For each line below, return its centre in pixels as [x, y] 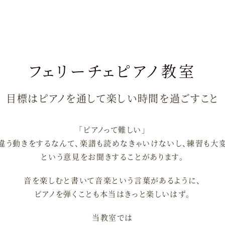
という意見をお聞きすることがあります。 [113, 156]
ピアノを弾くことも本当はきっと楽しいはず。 [113, 194]
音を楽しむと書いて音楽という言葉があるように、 [113, 180]
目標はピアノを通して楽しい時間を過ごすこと [113, 98]
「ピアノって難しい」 [113, 129]
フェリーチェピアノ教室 [113, 70]
